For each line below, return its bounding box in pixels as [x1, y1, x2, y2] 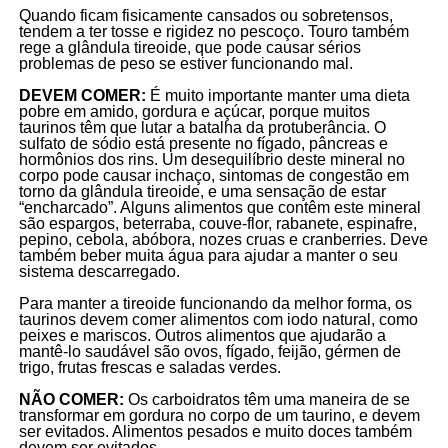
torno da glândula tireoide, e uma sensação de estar [18, 182, 386, 200]
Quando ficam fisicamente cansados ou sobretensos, [18, 6, 393, 24]
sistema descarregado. [18, 262, 180, 280]
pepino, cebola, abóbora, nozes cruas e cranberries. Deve [18, 230, 428, 248]
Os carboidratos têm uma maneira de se [127, 390, 410, 408]
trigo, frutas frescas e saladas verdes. [18, 358, 281, 376]
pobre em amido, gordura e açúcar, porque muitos [18, 102, 370, 120]
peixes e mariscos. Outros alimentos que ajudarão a [18, 326, 386, 344]
